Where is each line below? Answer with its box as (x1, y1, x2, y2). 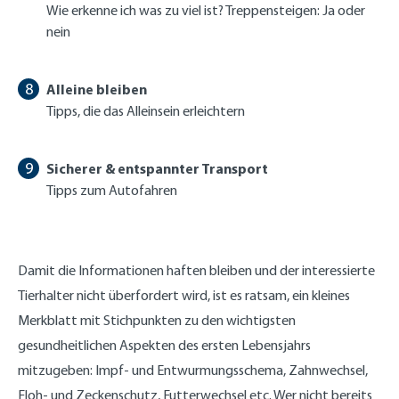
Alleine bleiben (46, 79, 147, 98)
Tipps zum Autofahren (46, 181, 177, 199)
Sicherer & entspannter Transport (46, 159, 268, 177)
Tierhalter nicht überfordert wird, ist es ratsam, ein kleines (18, 286, 350, 304)
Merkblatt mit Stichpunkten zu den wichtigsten (18, 311, 296, 329)
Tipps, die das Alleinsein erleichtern (46, 102, 245, 119)
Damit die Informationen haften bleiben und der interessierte (18, 261, 375, 279)
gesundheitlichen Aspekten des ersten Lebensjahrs (18, 336, 311, 354)
